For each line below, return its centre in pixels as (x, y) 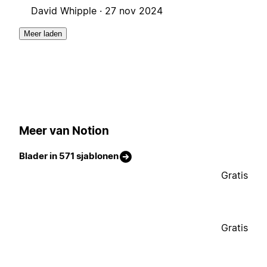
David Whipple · (68, 11)
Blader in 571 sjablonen (69, 156)
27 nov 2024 (134, 11)
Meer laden (43, 34)
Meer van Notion (64, 131)
